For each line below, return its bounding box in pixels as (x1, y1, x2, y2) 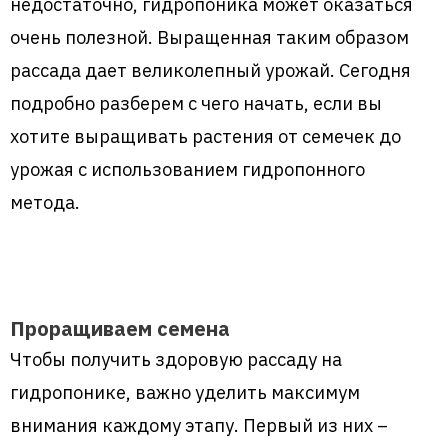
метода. (10, 189, 80, 214)
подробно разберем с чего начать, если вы (10, 90, 382, 115)
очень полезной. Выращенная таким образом (10, 24, 409, 49)
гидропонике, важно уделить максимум (10, 380, 360, 405)
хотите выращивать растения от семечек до (10, 123, 401, 148)
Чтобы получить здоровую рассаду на (10, 347, 342, 372)
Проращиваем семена (10, 315, 230, 343)
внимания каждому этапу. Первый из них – (10, 413, 388, 438)
